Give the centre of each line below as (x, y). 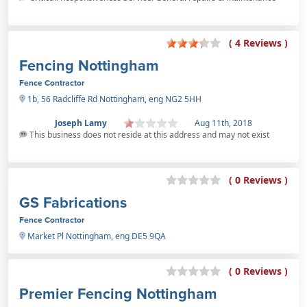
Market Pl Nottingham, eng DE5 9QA (96, 236)
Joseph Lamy (81, 123)
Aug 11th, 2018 (223, 123)
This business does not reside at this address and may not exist (148, 134)
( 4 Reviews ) (258, 43)
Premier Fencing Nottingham (118, 293)
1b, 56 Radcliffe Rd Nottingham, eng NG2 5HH (113, 99)
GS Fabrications (73, 202)
